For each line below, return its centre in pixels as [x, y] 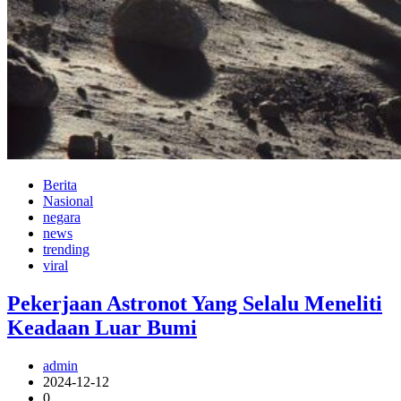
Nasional [68, 200]
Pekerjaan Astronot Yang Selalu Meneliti [195, 303]
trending [66, 249]
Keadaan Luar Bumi [102, 327]
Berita [60, 184]
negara [62, 217]
